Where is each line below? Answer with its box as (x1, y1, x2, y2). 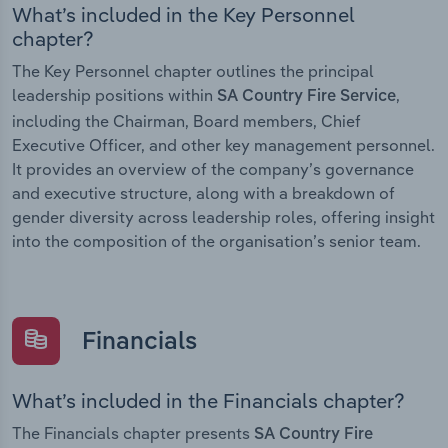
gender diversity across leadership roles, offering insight (12, 207, 435, 228)
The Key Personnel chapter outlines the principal (12, 61, 374, 82)
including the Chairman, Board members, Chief (12, 111, 361, 132)
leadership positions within (12, 85, 217, 106)
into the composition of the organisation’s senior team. (12, 231, 421, 252)
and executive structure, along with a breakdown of (12, 183, 395, 204)
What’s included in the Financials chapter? (12, 387, 405, 413)
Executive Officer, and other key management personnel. (12, 135, 435, 156)
